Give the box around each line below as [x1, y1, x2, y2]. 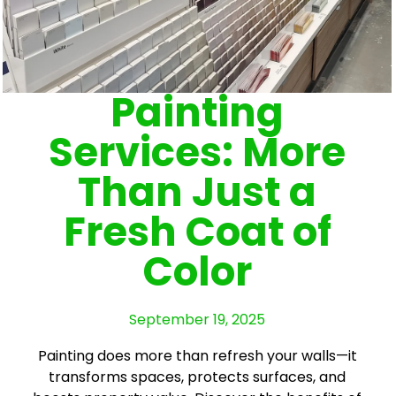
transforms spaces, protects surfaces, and [49, 366, 346, 387]
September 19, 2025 [129, 308, 265, 330]
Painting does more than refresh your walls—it [37, 345, 357, 366]
